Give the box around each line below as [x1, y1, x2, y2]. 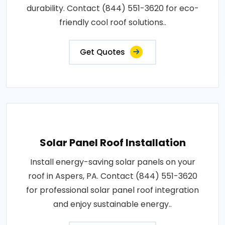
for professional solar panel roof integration [26, 184, 199, 196]
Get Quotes [80, 46, 125, 57]
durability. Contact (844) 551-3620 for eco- [26, 2, 199, 14]
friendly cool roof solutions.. [59, 16, 166, 28]
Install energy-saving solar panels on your [30, 156, 195, 168]
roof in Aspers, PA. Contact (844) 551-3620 [28, 170, 197, 182]
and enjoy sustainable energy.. [53, 198, 172, 210]
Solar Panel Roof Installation [39, 135, 186, 150]
